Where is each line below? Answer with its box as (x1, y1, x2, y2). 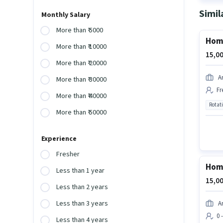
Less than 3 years (56, 199, 109, 209)
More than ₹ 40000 (56, 91, 107, 102)
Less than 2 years (56, 182, 109, 193)
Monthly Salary (41, 10, 91, 20)
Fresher (56, 149, 80, 160)
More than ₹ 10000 (56, 42, 107, 52)
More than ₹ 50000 (56, 108, 107, 118)
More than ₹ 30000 (56, 75, 107, 85)
